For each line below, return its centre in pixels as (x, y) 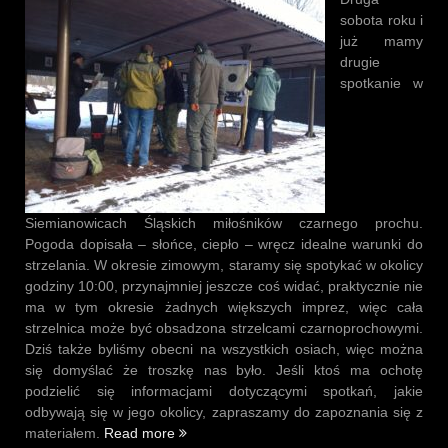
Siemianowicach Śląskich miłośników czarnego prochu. (224, 223)
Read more (141, 433)
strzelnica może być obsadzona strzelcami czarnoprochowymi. (224, 328)
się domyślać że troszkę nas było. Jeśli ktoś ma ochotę (224, 370)
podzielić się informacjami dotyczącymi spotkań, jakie (224, 391)
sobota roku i (381, 20)
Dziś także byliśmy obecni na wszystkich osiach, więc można (224, 349)
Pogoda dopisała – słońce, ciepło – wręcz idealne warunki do (224, 244)
